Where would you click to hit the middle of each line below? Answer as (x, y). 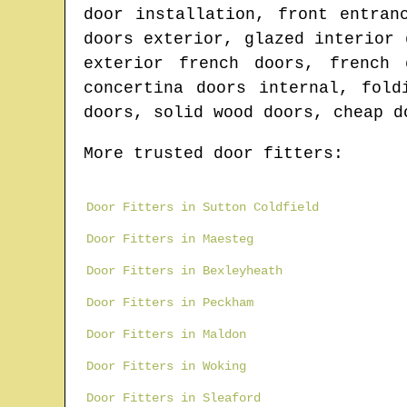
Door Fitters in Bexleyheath (184, 271)
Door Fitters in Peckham (170, 303)
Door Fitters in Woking (166, 367)
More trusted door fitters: (213, 154)
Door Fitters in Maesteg (170, 239)
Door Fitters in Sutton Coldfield (203, 208)
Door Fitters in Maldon (166, 335)
